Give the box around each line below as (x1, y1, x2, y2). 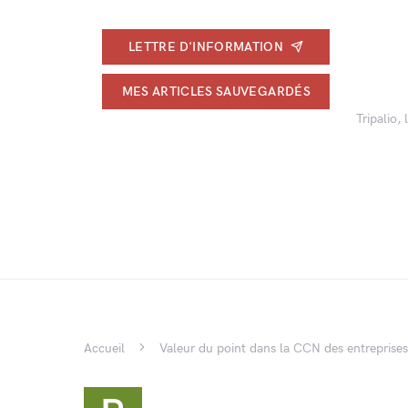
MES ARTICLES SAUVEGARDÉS (121, 83, 311, 99)
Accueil (84, 341, 125, 356)
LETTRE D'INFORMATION (128, 38, 284, 55)
